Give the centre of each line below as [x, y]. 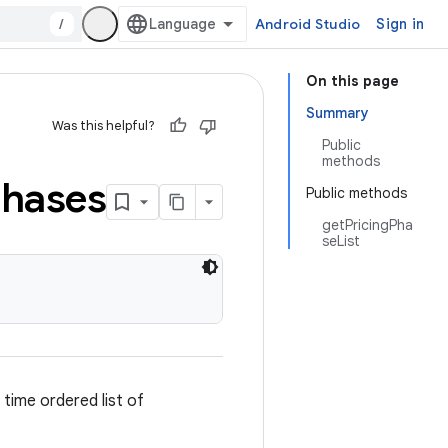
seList [341, 241]
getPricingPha [367, 225]
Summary [337, 113]
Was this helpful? [103, 125]
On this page [352, 81]
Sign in [400, 24]
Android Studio [307, 24]
